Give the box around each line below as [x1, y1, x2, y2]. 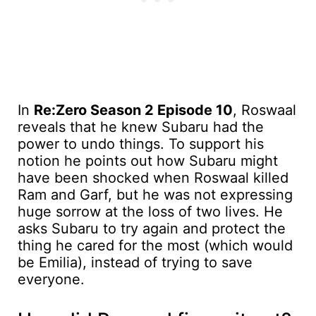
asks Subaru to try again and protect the [18, 219, 286, 237]
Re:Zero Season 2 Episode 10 [34, 101, 233, 119]
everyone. [18, 270, 85, 288]
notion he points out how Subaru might [18, 152, 278, 169]
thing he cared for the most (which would [18, 236, 293, 254]
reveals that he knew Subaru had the [18, 118, 264, 135]
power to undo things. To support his [18, 135, 264, 152]
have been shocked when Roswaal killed [18, 169, 288, 186]
